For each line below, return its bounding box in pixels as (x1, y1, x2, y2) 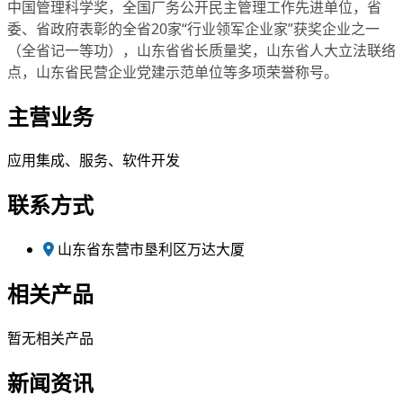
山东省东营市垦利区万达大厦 (58, 239, 245, 260)
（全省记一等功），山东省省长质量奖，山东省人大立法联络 (7, 40, 396, 60)
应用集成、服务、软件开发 (7, 150, 180, 171)
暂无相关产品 (7, 328, 94, 349)
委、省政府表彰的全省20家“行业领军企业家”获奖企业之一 (7, 18, 380, 39)
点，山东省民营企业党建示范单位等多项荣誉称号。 (7, 61, 338, 82)
